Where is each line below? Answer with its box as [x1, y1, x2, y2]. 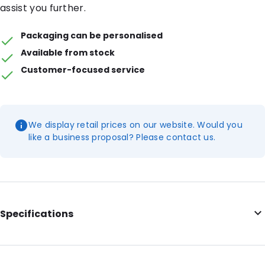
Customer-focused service [21, 63, 146, 76]
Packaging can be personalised [21, 29, 163, 41]
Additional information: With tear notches [3, 238, 175, 250]
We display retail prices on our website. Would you [28, 118, 243, 131]
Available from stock [21, 46, 115, 59]
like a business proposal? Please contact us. [28, 131, 216, 143]
